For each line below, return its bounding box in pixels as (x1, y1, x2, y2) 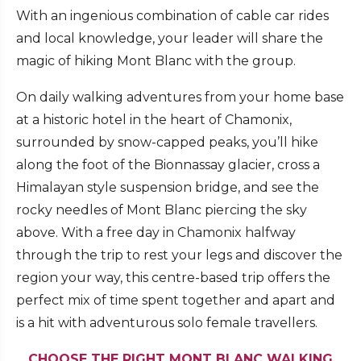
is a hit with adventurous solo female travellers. (16, 315, 321, 331)
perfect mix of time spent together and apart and (16, 293, 335, 309)
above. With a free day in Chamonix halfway (16, 225, 296, 241)
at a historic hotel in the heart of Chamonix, (16, 112, 292, 128)
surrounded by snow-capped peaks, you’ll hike (16, 135, 318, 151)
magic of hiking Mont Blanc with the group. (16, 53, 296, 69)
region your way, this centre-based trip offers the (16, 270, 330, 286)
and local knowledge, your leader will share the (16, 31, 323, 47)
